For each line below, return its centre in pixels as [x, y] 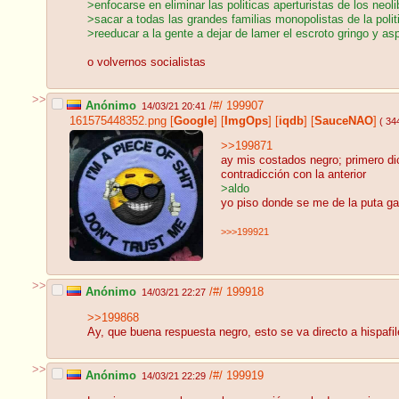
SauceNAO [344, 121]
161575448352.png [118, 121]
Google [194, 121]
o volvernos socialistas [147, 63]
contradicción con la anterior [293, 175]
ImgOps [246, 121]
